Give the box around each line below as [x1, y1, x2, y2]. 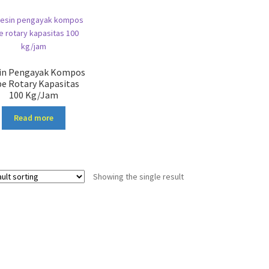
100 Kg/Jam [9, 88, 59, 101]
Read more [14, 112, 54, 124]
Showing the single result [92, 171, 184, 182]
